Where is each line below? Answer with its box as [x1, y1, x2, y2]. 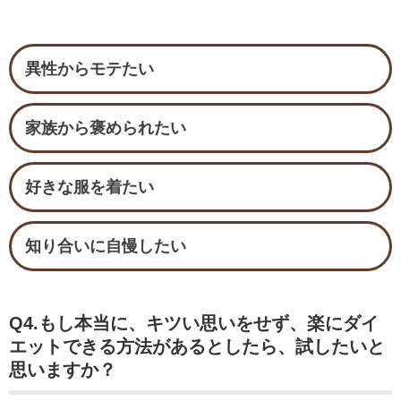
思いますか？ [9, 360, 116, 380]
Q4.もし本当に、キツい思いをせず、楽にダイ [9, 313, 379, 333]
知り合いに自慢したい [25, 237, 186, 255]
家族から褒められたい [25, 119, 186, 137]
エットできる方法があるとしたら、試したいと [9, 337, 385, 356]
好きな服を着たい [25, 178, 154, 196]
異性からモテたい [25, 60, 154, 78]
